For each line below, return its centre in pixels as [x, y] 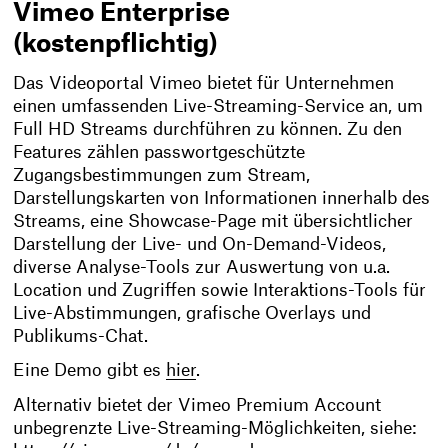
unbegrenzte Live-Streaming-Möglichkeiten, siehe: [215, 428]
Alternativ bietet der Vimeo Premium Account [197, 405]
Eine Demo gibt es [90, 371]
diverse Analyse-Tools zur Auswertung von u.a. [202, 267]
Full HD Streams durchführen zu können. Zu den [208, 129]
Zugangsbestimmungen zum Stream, [162, 175]
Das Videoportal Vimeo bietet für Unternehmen [204, 83]
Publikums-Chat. [81, 336]
